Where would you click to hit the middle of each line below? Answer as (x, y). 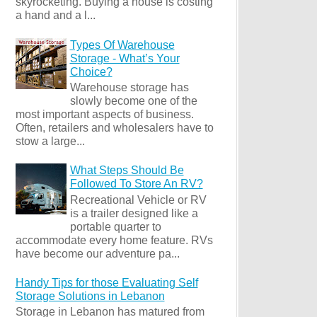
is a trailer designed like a (134, 213)
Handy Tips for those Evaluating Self (106, 282)
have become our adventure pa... (97, 253)
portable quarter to (115, 226)
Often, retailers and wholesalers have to (114, 127)
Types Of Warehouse (122, 45)
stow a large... (50, 141)
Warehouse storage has (129, 87)
